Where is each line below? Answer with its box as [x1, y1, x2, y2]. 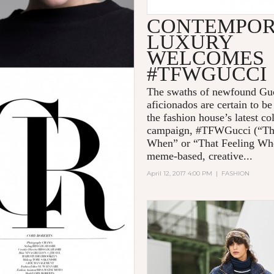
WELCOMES [147, 46, 265, 70]
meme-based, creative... [147, 150, 253, 163]
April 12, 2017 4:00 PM [147, 169, 213, 178]
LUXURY [147, 31, 234, 54]
